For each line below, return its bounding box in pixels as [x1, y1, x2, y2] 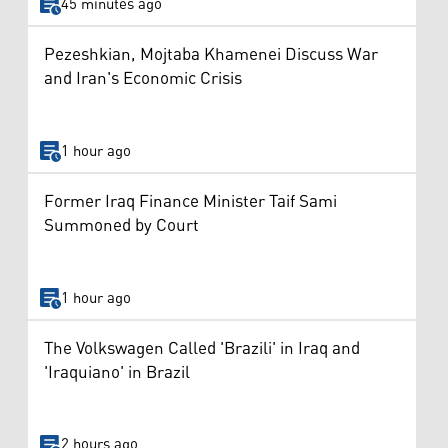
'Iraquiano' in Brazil [44, 355, 190, 390]
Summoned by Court [44, 209, 199, 244]
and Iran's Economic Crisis [44, 62, 242, 97]
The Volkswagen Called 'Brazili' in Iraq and [44, 331, 360, 366]
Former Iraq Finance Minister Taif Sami [44, 185, 337, 220]
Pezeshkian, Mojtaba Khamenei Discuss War [44, 38, 378, 73]
